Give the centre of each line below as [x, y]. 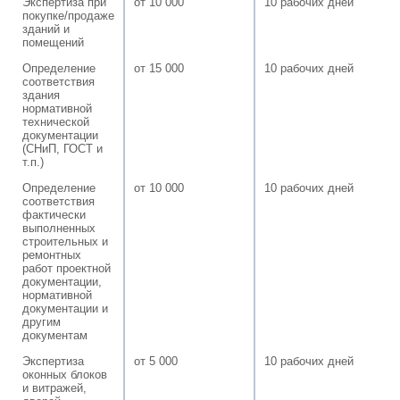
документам [55, 335]
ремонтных [52, 254]
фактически [54, 214]
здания [41, 95]
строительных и [65, 241]
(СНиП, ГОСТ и [62, 148]
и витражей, [54, 387]
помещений [53, 42]
